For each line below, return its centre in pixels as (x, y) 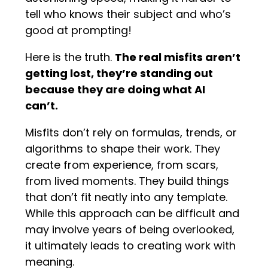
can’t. (43, 106)
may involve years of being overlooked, (130, 230)
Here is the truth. (70, 57)
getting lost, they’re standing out (119, 74)
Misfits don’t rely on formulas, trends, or (131, 133)
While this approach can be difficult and (133, 214)
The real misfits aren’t (178, 57)
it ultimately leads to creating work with (131, 246)
